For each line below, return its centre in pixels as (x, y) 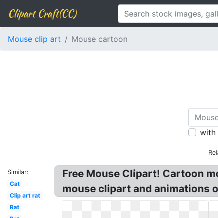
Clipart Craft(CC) (42, 13)
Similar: (18, 172)
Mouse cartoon (100, 39)
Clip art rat (25, 195)
